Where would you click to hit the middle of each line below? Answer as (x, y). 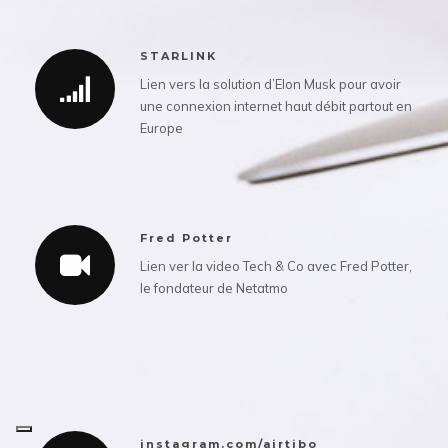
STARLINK (178, 56)
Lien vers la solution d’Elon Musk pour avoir (270, 84)
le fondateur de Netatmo (214, 288)
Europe (161, 128)
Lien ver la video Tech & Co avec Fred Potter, (276, 266)
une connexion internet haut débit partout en (276, 106)
